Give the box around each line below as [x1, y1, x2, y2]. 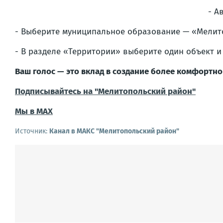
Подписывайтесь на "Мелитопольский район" [15, 86, 196, 97]
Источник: [15, 127, 49, 135]
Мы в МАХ [15, 106, 53, 116]
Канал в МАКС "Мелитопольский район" [49, 127, 179, 135]
